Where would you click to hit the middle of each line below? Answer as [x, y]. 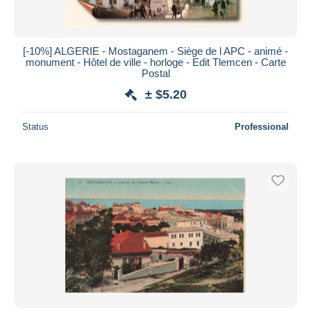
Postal [155, 73]
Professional [262, 126]
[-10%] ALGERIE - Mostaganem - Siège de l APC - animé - [155, 51]
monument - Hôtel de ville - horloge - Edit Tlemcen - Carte [155, 62]
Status [35, 126]
